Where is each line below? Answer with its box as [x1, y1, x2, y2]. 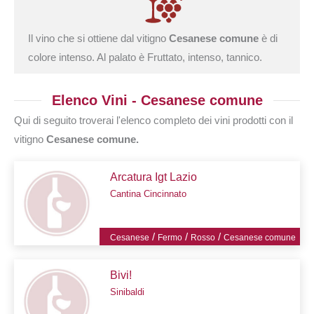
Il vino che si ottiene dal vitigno [28, 32, 169, 44]
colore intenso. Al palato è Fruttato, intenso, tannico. [28, 51, 262, 63]
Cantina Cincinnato [110, 188, 187, 199]
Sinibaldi [110, 286, 145, 297]
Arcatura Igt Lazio [110, 170, 198, 183]
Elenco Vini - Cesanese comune [51, 92, 263, 108]
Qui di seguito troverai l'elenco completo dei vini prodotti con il [14, 114, 293, 126]
